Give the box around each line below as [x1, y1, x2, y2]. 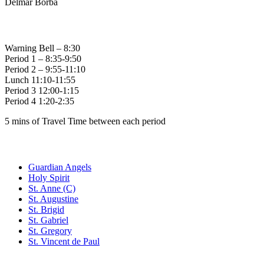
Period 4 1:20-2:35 [5, 95, 74, 106]
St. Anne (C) [28, 183, 75, 193]
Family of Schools [5, 136, 117, 152]
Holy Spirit [28, 172, 70, 183]
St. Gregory [28, 225, 72, 236]
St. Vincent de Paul [28, 236, 100, 246]
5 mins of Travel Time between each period [5, 115, 166, 126]
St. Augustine [28, 193, 78, 204]
